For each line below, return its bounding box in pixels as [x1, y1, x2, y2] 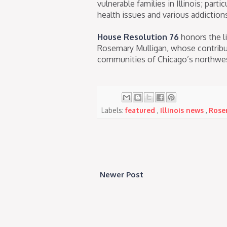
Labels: [101, 105, 125, 115]
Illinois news [160, 105, 206, 115]
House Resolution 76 [97, 31, 179, 42]
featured [125, 105, 157, 115]
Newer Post [100, 169, 143, 179]
